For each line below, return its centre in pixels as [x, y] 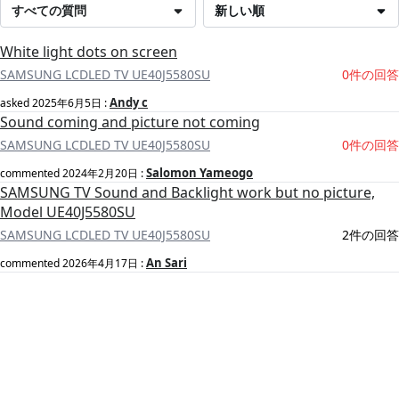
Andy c [129, 103]
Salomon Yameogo [199, 173]
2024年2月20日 [100, 174]
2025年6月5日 [67, 103]
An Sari [167, 263]
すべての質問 [49, 11]
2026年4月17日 [100, 264]
